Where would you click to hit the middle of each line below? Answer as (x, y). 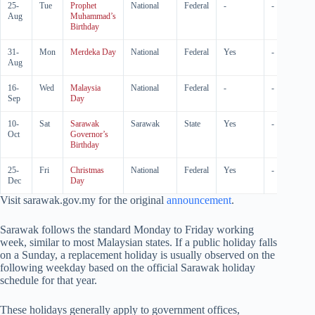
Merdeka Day (93, 52)
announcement (199, 200)
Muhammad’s (93, 16)
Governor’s (89, 134)
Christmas (87, 170)
